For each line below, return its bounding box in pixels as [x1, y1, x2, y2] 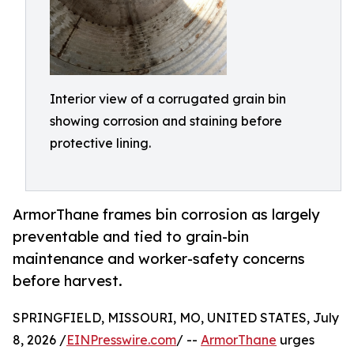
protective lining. [50, 135, 151, 151]
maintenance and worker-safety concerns [13, 250, 305, 268]
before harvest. [13, 272, 122, 290]
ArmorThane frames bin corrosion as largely [13, 205, 320, 224]
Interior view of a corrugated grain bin [50, 91, 286, 107]
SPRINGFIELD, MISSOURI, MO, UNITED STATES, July [13, 310, 339, 326]
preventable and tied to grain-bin [13, 228, 249, 246]
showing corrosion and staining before [50, 113, 282, 129]
